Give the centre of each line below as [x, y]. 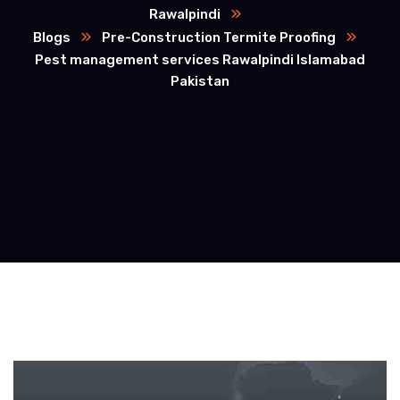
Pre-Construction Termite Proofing [219, 37]
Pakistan [200, 81]
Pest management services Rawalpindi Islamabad [200, 60]
